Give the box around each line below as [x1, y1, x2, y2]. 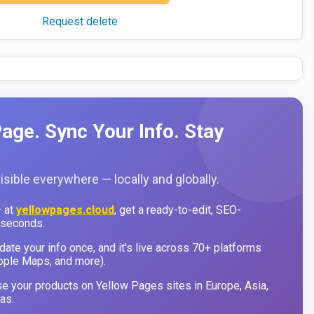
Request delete [42, 14, 118, 28]
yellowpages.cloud [16, 203, 114, 217]
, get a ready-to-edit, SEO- [114, 203, 241, 217]
